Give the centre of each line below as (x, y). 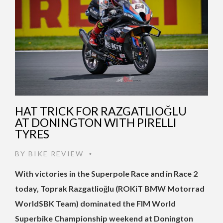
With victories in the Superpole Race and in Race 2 (106, 174)
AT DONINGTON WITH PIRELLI (96, 123)
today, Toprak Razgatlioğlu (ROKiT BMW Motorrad (110, 189)
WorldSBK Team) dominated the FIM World (95, 204)
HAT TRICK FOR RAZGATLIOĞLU (101, 111)
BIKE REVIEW (56, 154)
